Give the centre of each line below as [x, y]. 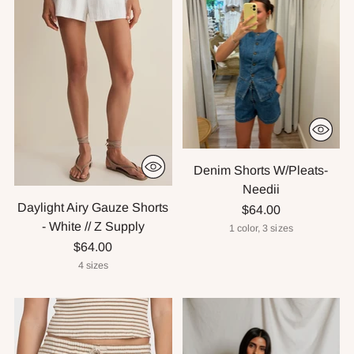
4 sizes [93, 265]
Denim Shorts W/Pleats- [261, 170]
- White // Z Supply [93, 226]
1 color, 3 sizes [261, 228]
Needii [261, 189]
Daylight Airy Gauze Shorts [93, 207]
